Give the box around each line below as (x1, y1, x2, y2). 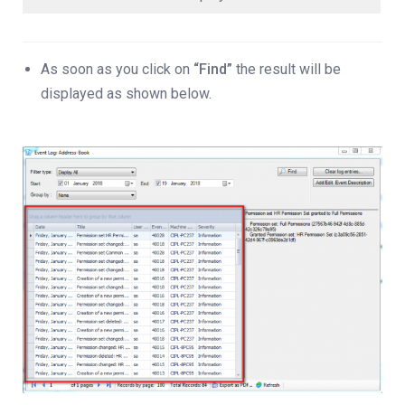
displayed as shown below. (41, 85, 212, 103)
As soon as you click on (41, 61, 193, 79)
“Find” (193, 61, 232, 79)
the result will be (232, 61, 341, 79)
